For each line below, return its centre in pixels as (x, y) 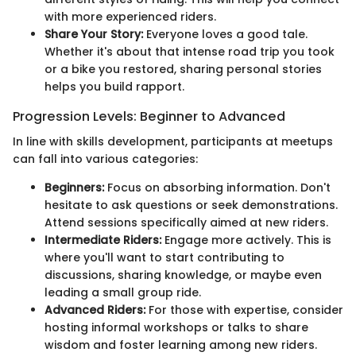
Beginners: (74, 188)
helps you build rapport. (114, 87)
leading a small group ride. (123, 293)
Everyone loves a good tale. (225, 35)
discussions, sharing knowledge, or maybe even (183, 275)
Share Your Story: (94, 35)
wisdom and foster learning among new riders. (181, 345)
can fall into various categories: (105, 159)
